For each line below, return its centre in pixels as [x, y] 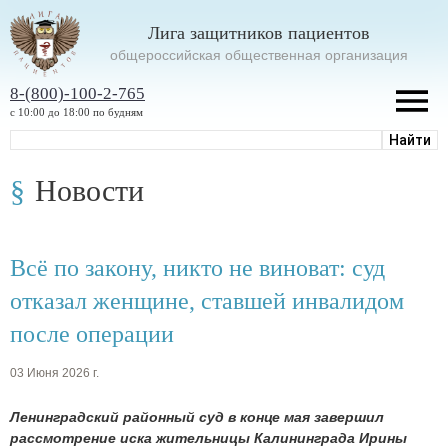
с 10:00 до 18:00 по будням [76, 111]
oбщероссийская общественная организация [259, 54]
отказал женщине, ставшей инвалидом [207, 300]
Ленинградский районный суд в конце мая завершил [197, 417]
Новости [89, 190]
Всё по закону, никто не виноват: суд [197, 267]
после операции [92, 333]
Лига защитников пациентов [259, 32]
